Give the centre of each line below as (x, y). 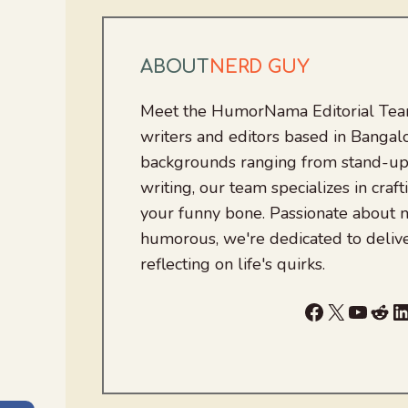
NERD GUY (260, 67)
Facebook (348, 311)
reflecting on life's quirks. (233, 265)
